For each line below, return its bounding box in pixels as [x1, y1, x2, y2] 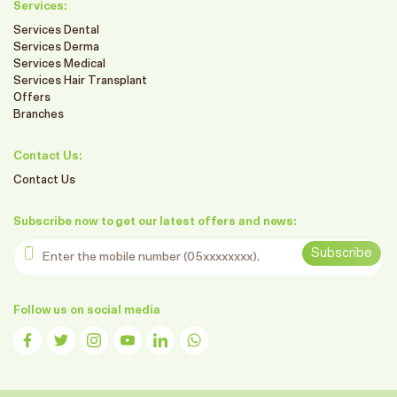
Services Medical [13, 58, 105, 70]
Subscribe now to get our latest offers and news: [13, 216, 298, 228]
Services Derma [13, 42, 99, 53]
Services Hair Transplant [13, 75, 147, 87]
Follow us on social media [13, 305, 160, 316]
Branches [13, 109, 64, 121]
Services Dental [13, 25, 99, 36]
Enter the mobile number [12, 239, 152, 252]
